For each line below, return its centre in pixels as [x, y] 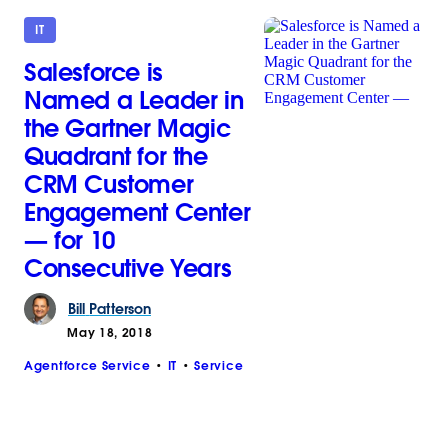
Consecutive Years [128, 268]
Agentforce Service [87, 366]
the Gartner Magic [127, 128]
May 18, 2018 [110, 333]
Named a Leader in [134, 100]
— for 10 [69, 240]
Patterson [120, 308]
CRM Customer [109, 184]
